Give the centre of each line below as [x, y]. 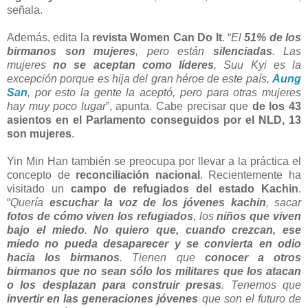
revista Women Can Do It [157, 37]
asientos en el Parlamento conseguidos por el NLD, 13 [154, 120]
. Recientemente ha [251, 175]
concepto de [42, 175]
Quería [30, 202]
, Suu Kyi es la [258, 65]
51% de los [273, 37]
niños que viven [259, 216]
